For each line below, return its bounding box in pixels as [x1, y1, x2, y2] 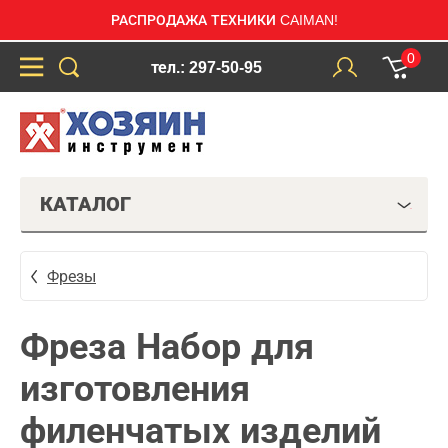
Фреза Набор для [20, 326, 314, 367]
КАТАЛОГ [40, 193, 131, 215]
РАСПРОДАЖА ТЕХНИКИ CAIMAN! [110, 12, 338, 28]
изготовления [20, 368, 250, 409]
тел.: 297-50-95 [150, 58, 262, 76]
